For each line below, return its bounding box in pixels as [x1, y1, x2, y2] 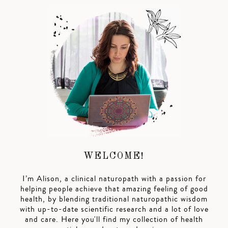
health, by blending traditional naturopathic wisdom [20, 193, 208, 205]
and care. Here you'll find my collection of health [25, 214, 203, 225]
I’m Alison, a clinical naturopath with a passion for [22, 173, 206, 184]
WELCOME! [83, 152, 145, 161]
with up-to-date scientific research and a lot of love [19, 204, 209, 215]
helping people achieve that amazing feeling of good [20, 183, 208, 194]
